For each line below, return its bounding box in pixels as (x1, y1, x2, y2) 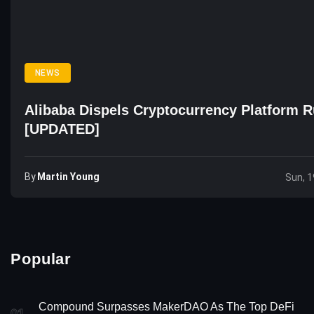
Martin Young (37, 171, 100, 182)
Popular (11, 250, 72, 268)
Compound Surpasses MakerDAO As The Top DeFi (39, 300, 294, 313)
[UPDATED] (25, 121, 100, 137)
